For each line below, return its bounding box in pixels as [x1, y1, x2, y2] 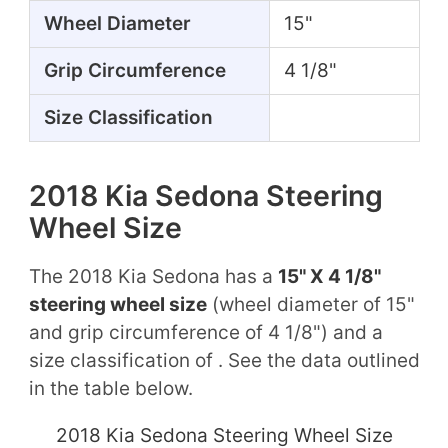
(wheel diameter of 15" [206, 292, 415, 316]
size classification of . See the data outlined [28, 348, 420, 372]
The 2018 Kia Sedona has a [28, 264, 278, 288]
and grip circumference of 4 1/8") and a [28, 320, 383, 344]
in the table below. [28, 376, 193, 400]
